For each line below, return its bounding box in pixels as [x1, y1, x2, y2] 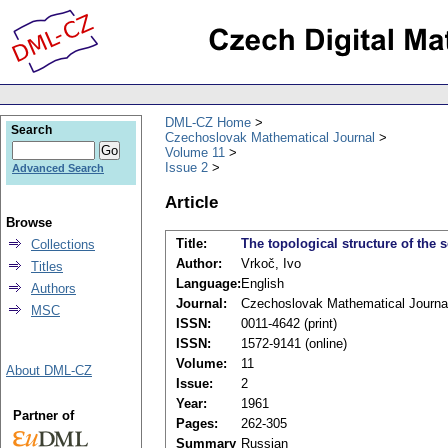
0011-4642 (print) [241, 316, 337, 332]
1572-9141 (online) [241, 336, 347, 352]
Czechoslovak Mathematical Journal [165, 129, 375, 145]
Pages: [176, 416, 218, 432]
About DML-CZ [6, 363, 92, 378]
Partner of [12, 408, 74, 423]
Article [165, 191, 218, 212]
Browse [6, 215, 52, 230]
